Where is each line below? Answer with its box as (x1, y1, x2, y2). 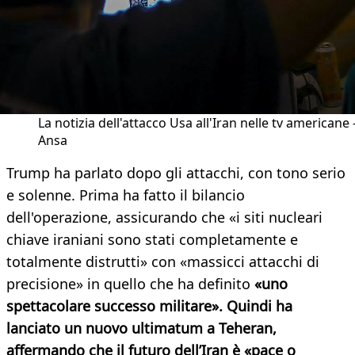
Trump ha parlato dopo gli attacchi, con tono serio (6, 163, 345, 183)
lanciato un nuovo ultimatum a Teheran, (6, 319, 277, 338)
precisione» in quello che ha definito (6, 274, 254, 294)
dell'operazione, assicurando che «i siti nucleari (6, 208, 323, 227)
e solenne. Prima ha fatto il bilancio (6, 185, 245, 205)
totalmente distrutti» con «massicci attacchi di (6, 252, 319, 272)
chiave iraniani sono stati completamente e (6, 230, 298, 250)
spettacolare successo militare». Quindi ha (6, 296, 292, 316)
